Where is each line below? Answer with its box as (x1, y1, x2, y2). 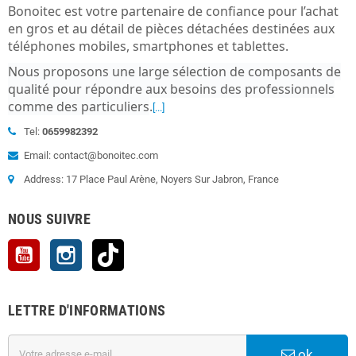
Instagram (82, 240, 128, 253)
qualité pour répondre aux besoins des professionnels (8, 79, 335, 98)
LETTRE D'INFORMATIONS (8, 301, 166, 319)
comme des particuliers (8, 97, 149, 115)
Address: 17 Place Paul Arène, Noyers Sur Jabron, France (24, 172, 281, 185)
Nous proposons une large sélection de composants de (8, 62, 341, 80)
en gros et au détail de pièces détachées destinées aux (8, 19, 335, 37)
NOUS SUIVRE (8, 210, 91, 227)
